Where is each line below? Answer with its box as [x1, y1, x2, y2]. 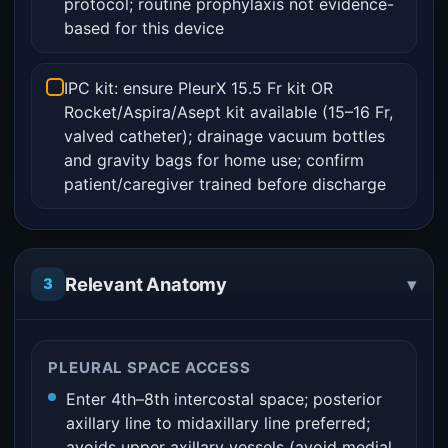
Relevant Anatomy [65, 272, 228, 295]
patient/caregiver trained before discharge [64, 174, 386, 194]
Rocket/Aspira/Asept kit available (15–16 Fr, [64, 102, 393, 122]
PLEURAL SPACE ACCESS [48, 358, 252, 377]
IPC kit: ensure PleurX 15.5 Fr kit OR [64, 78, 333, 98]
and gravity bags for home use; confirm [64, 150, 364, 170]
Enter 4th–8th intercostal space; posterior [66, 389, 382, 409]
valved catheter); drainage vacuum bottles [64, 126, 385, 146]
